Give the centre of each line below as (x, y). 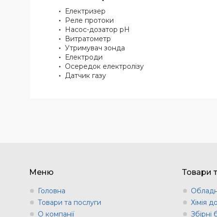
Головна (52, 191)
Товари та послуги (70, 203)
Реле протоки (89, 21)
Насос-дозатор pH (97, 30)
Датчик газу (85, 76)
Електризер (85, 11)
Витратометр (88, 39)
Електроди (84, 57)
